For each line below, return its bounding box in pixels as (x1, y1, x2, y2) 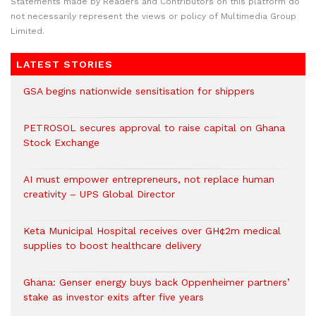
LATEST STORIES (16, 59, 113, 71)
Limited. (11, 26, 44, 37)
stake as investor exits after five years (23, 291, 204, 303)
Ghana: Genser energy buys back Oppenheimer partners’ (23, 276, 290, 288)
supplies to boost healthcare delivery (23, 240, 201, 252)
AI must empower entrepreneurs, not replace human (23, 174, 274, 186)
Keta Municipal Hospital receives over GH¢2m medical (23, 225, 281, 237)
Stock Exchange (23, 137, 99, 149)
